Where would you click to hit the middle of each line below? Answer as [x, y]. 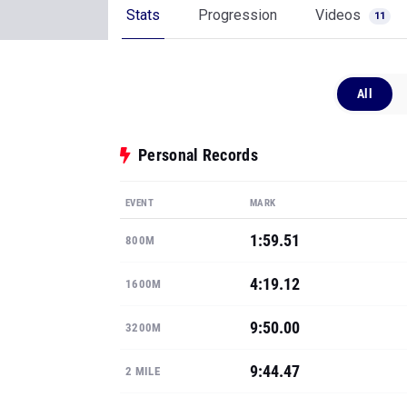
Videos [340, 15]
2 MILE [143, 371]
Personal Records [198, 155]
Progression [238, 15]
